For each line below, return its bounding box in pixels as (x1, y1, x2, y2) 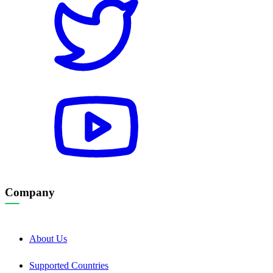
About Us (29, 233, 67, 244)
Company (5, 186, 55, 199)
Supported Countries (29, 260, 108, 271)
